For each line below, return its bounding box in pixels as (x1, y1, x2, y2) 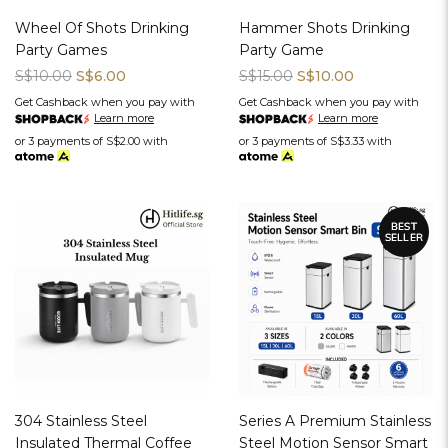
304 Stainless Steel (15, 412, 147, 431)
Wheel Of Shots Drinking (15, 19, 189, 38)
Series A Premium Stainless (239, 412, 431, 431)
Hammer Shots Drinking (239, 19, 410, 38)
